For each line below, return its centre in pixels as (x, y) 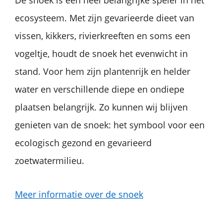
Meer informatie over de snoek (79, 194)
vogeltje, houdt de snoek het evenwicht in (101, 53)
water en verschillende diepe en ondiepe (100, 89)
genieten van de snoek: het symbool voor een (110, 125)
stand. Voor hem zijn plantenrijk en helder (103, 71)
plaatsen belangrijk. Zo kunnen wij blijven (101, 107)
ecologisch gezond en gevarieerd (83, 142)
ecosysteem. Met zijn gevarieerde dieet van (105, 18)
